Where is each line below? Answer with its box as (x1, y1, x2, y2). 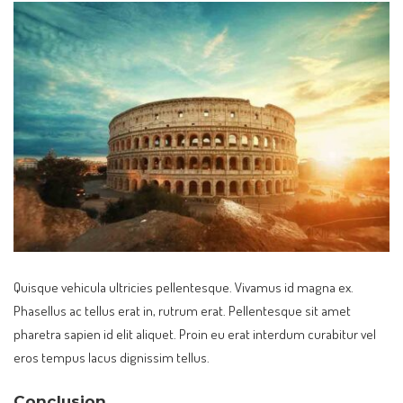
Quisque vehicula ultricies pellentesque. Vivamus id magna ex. (13, 277, 354, 296)
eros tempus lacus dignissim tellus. (13, 347, 210, 366)
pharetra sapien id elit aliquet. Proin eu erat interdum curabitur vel (13, 324, 376, 343)
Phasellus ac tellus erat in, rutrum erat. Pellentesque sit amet (13, 300, 351, 319)
